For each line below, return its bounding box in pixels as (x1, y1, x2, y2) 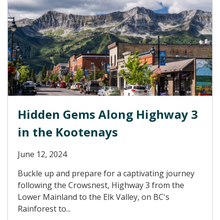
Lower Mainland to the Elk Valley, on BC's (18, 192, 169, 202)
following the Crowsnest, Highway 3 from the (18, 180, 184, 191)
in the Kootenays (18, 124, 118, 140)
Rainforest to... (18, 203, 71, 214)
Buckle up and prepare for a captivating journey (18, 168, 194, 179)
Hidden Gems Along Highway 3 (18, 106, 198, 122)
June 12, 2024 (18, 149, 67, 160)
